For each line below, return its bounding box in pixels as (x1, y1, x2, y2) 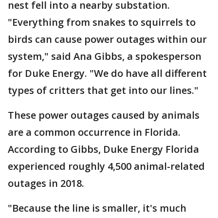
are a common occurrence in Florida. (8, 126, 181, 139)
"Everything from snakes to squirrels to (8, 16, 196, 29)
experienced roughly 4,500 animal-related (8, 160, 205, 173)
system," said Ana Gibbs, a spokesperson (8, 50, 201, 63)
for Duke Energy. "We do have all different (8, 67, 207, 80)
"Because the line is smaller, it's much (8, 201, 186, 215)
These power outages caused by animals (8, 109, 200, 122)
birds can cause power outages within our (8, 33, 207, 46)
